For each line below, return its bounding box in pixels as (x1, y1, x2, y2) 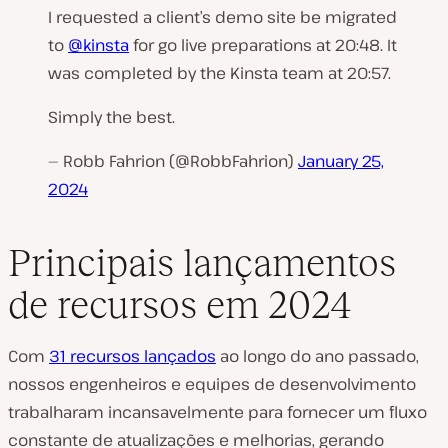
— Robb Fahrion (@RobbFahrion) (48, 150, 298, 173)
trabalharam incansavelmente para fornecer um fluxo (8, 400, 427, 423)
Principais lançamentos (8, 240, 396, 284)
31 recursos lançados (49, 344, 216, 367)
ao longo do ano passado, (216, 344, 419, 367)
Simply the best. (48, 106, 175, 129)
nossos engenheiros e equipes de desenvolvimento (8, 372, 416, 395)
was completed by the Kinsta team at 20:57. (48, 62, 391, 85)
